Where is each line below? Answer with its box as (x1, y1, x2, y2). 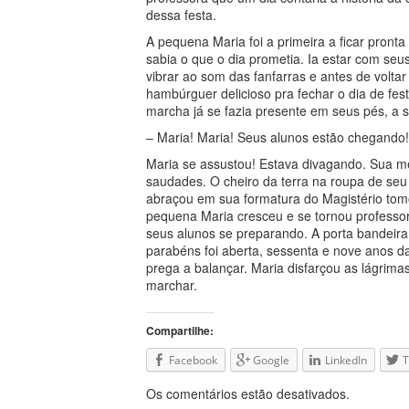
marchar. (146, 276, 197, 294)
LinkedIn (325, 352, 367, 368)
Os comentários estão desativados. (146, 383, 350, 403)
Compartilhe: (146, 322, 214, 339)
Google (253, 352, 289, 368)
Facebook (169, 352, 217, 368)
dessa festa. (146, 5, 216, 24)
